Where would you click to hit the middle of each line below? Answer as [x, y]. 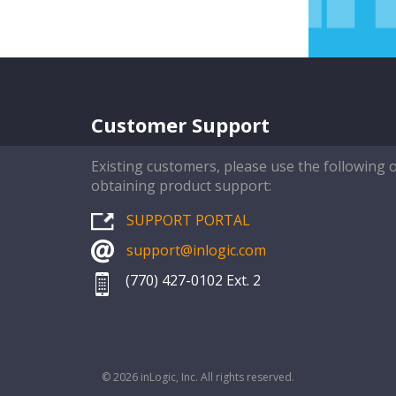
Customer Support [180, 125]
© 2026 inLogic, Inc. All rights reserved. [198, 377]
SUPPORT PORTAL [188, 221]
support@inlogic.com [196, 250]
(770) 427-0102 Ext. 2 [191, 281]
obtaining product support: [181, 186]
